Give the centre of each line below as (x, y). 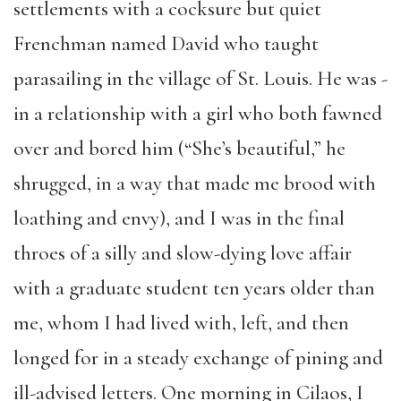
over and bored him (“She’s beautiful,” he (179, 149)
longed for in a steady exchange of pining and (198, 358)
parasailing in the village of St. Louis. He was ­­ (200, 79)
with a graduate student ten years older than (194, 288)
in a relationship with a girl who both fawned (198, 114)
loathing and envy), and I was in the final (179, 218)
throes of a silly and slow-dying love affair (183, 253)
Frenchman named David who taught (166, 44)
